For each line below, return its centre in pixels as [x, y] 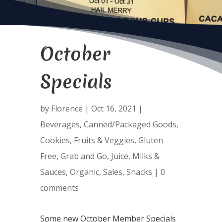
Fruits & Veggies [104, 140]
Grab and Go [83, 156]
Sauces [53, 172]
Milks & [146, 156]
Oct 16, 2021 [113, 109]
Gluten [150, 140]
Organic [84, 172]
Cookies [55, 140]
